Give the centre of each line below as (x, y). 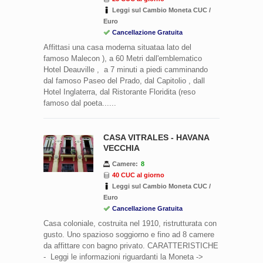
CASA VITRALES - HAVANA (156, 137)
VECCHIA (122, 148)
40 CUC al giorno (138, 175)
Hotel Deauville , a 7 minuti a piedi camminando (126, 69)
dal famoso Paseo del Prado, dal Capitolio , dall (124, 80)
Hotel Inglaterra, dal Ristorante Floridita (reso (119, 92)
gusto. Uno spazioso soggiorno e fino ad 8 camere (129, 234)
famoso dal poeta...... (80, 103)
